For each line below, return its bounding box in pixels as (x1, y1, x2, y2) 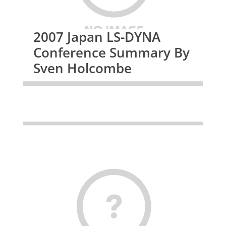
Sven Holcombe (33, 59, 132, 77)
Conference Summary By (33, 43, 190, 62)
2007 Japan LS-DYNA (33, 27, 160, 46)
